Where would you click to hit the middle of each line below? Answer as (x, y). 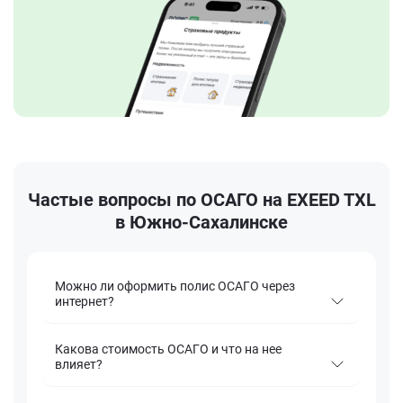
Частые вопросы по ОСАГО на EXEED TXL (201, 200)
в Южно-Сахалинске (201, 223)
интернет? (85, 302)
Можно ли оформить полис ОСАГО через (175, 287)
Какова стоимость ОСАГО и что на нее (168, 349)
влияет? (79, 365)
